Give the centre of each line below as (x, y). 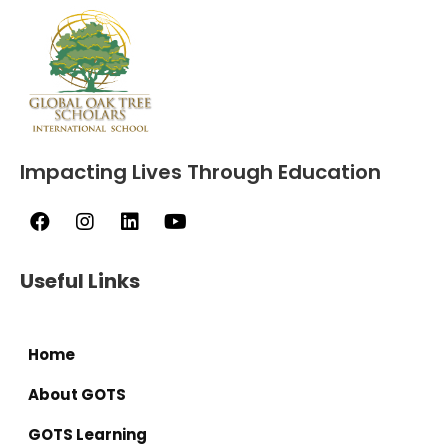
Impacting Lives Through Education (200, 172)
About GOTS (77, 395)
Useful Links (80, 281)
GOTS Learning (87, 435)
